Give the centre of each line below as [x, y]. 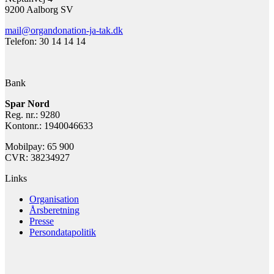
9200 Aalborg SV [39, 9]
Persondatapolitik [63, 232]
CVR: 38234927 [37, 157]
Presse [42, 221]
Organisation [54, 199]
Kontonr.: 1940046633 [49, 125]
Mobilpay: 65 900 [39, 146]
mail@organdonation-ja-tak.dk [64, 30]
